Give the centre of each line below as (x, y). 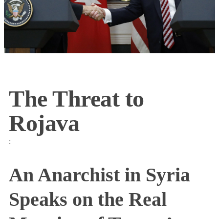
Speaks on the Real (88, 199)
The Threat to (77, 98)
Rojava (44, 123)
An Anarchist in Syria (99, 175)
